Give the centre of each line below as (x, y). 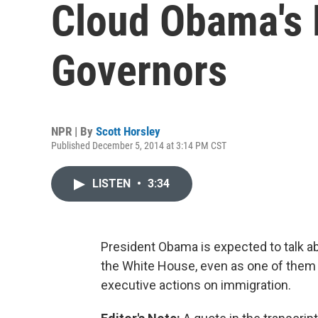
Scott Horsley (128, 131)
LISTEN (113, 183)
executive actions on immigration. (196, 285)
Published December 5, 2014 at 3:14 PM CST (139, 146)
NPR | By (73, 131)
